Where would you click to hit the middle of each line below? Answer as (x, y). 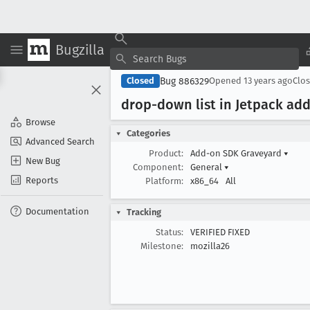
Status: (170, 232)
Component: (158, 167)
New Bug (43, 161)
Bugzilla (80, 49)
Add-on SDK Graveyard (237, 153)
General (207, 167)
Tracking (144, 212)
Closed (140, 81)
